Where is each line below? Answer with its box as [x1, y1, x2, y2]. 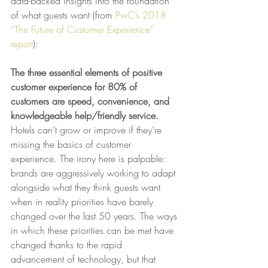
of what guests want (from [11, 8, 115, 22]
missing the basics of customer [11, 137, 134, 151]
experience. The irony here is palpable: [11, 151, 169, 165]
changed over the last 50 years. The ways [11, 209, 180, 223]
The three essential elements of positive [11, 65, 165, 79]
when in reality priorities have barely [11, 194, 156, 208]
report [11, 36, 33, 50]
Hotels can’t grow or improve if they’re [11, 123, 165, 136]
